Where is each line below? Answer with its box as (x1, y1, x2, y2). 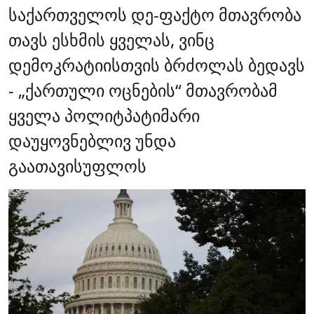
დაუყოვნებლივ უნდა (8, 129, 176, 153)
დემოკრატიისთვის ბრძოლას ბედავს (8, 53, 305, 77)
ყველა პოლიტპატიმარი (8, 104, 200, 128)
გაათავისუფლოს (8, 154, 146, 178)
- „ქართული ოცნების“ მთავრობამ (8, 78, 278, 102)
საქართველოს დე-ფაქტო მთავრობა (8, 3, 301, 27)
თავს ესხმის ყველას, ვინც (8, 28, 214, 52)
